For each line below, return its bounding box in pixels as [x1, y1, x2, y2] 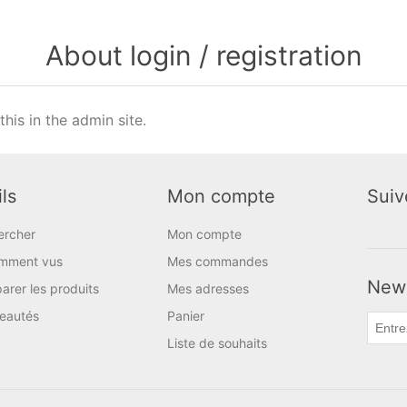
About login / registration [45, 39, 362, 72]
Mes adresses [167, 281, 249, 296]
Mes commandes [167, 253, 268, 269]
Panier [167, 308, 204, 323]
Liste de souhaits [167, 335, 267, 351]
